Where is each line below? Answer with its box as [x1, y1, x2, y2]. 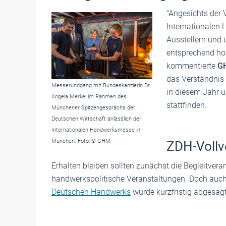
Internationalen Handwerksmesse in [51, 126, 140, 133]
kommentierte [166, 61, 217, 71]
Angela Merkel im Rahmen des [51, 93, 127, 100]
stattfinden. [166, 100, 207, 110]
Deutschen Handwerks [51, 187, 131, 197]
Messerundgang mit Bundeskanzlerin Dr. [51, 82, 151, 89]
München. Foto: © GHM [51, 137, 110, 144]
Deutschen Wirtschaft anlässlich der [51, 115, 141, 122]
